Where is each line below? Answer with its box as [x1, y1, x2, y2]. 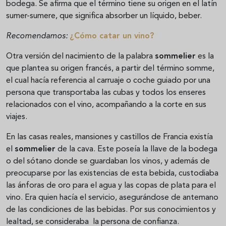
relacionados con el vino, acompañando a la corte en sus [6, 100, 206, 109]
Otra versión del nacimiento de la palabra [6, 52, 155, 61]
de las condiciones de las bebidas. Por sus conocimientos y [6, 205, 216, 214]
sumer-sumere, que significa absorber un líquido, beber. [6, 12, 202, 20]
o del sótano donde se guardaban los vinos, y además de [6, 157, 210, 165]
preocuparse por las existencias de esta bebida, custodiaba [6, 169, 218, 178]
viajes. [6, 112, 27, 121]
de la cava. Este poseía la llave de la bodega [55, 145, 217, 153]
